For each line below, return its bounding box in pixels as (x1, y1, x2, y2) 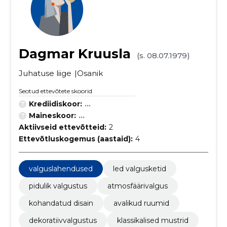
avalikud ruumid (113, 199, 169, 208)
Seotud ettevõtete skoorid (18, 87, 92, 95)
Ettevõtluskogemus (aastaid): (18, 134, 133, 143)
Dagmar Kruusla (18, 46, 131, 62)
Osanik (77, 68, 103, 78)
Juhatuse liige (18, 68, 71, 78)
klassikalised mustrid (117, 216, 188, 225)
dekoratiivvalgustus (28, 216, 97, 225)
